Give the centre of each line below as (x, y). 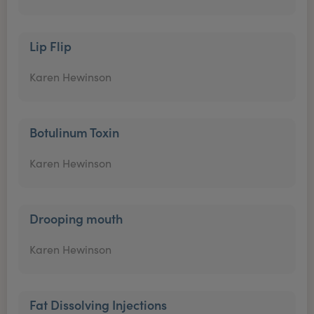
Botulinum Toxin (74, 132)
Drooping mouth (76, 218)
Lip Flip (50, 46)
